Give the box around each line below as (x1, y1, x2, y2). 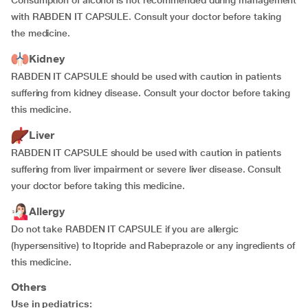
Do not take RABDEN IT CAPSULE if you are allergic (11, 223, 239, 234)
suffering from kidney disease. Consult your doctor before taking (11, 87, 290, 98)
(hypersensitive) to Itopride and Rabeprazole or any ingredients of (11, 240, 295, 251)
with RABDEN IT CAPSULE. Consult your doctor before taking (11, 11, 281, 22)
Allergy (29, 205, 65, 218)
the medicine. (11, 27, 70, 38)
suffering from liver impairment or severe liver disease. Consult (11, 164, 281, 175)
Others (11, 280, 47, 294)
